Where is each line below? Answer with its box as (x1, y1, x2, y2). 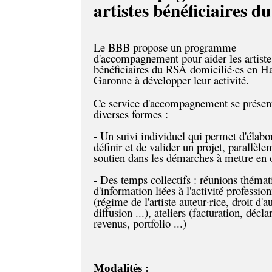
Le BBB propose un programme (93, 39, 237, 55)
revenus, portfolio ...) (93, 216, 187, 231)
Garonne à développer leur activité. (93, 72, 253, 87)
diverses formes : (93, 106, 169, 121)
